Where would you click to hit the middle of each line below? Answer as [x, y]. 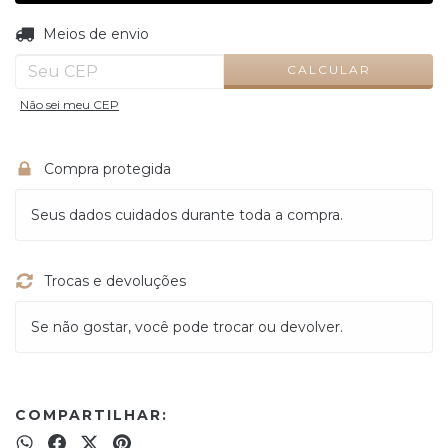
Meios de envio [95, 34]
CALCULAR [328, 69]
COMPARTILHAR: [91, 415]
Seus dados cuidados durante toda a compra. [187, 215]
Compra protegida [107, 169]
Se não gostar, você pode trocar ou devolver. [187, 327]
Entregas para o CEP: [89, 33]
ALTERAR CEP [371, 30]
